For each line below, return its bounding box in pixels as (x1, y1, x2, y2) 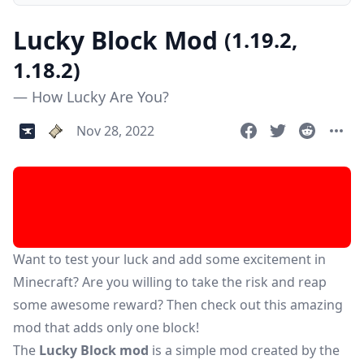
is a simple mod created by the (149, 341, 340, 360)
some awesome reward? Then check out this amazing (13, 296, 343, 314)
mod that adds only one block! (13, 318, 199, 337)
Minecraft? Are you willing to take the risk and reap (13, 273, 327, 292)
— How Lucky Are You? (13, 87, 169, 107)
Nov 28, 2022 (76, 122, 155, 141)
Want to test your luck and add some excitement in (13, 250, 326, 269)
